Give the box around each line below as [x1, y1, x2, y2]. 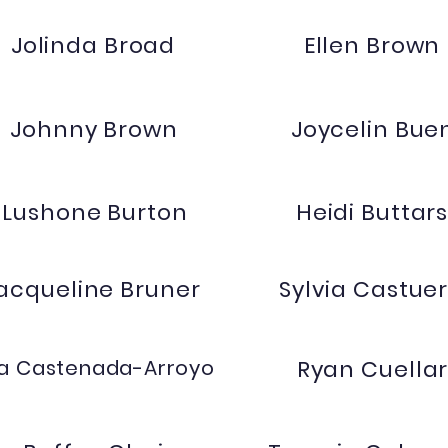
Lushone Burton [2, 197, 188, 228]
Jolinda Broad [10, 30, 176, 61]
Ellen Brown [303, 30, 441, 61]
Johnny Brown [10, 114, 178, 145]
